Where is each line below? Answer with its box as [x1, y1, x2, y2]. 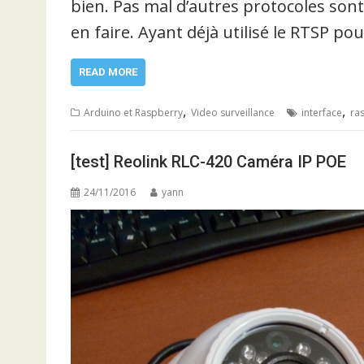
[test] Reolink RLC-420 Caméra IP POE [71, 151, 346, 171]
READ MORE [79, 65, 137, 78]
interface [301, 105, 342, 119]
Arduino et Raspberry [84, 105, 183, 119]
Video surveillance [191, 105, 275, 119]
